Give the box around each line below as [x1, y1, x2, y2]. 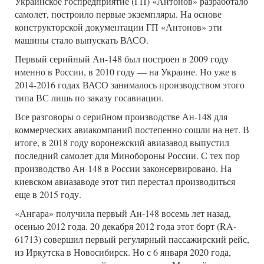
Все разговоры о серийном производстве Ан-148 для [15, 110, 227, 123]
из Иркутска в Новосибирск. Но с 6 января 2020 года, [15, 246, 231, 259]
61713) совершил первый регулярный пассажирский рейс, [15, 233, 249, 246]
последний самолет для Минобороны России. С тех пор [15, 149, 240, 162]
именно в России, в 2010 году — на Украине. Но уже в [15, 65, 236, 78]
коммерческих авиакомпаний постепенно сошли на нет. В [15, 123, 249, 136]
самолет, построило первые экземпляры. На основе [15, 8, 222, 21]
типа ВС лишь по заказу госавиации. [15, 91, 164, 104]
